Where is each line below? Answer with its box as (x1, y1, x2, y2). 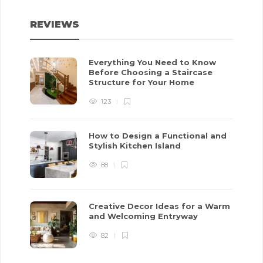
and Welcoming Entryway (89, 211, 200, 221)
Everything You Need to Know (89, 58, 216, 68)
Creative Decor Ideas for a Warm (89, 201, 230, 211)
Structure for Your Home (89, 77, 197, 87)
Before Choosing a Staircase (89, 68, 213, 77)
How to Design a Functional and (89, 131, 227, 141)
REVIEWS (30, 19, 79, 31)
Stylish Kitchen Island (89, 141, 183, 151)
